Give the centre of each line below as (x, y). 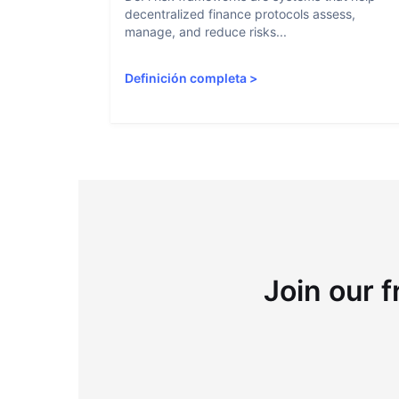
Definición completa (186, 78)
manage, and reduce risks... (206, 32)
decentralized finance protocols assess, (240, 14)
